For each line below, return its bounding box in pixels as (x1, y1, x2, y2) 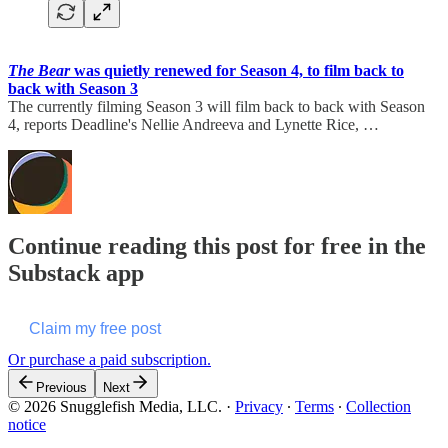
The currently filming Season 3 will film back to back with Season (8, 97, 425, 115)
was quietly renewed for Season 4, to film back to (70, 61, 404, 79)
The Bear (8, 61, 70, 79)
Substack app (8, 260, 144, 287)
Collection (346, 398, 411, 416)
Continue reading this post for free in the (8, 233, 426, 260)
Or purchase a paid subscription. (8, 351, 211, 369)
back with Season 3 (8, 79, 138, 97)
